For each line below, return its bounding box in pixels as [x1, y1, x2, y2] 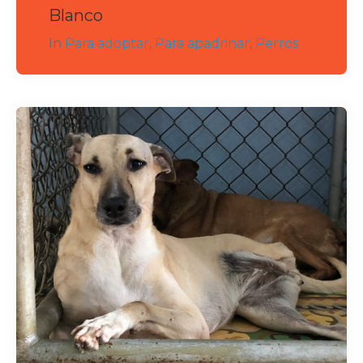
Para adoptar [65, 35, 149, 51]
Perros [255, 35, 298, 51]
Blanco [49, 5, 103, 25]
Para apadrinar [155, 35, 250, 51]
